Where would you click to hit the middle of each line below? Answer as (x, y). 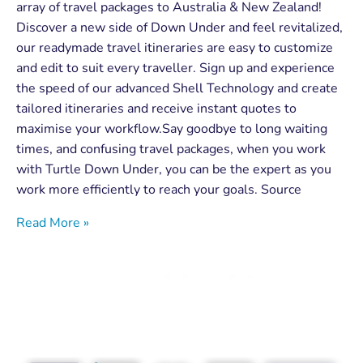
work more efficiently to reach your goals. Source (159, 190)
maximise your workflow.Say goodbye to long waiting (172, 129)
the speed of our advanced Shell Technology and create (177, 89)
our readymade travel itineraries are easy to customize (175, 48)
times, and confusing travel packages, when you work (171, 149)
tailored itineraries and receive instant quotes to (156, 109)
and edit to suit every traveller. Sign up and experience (175, 68)
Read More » (53, 223)
